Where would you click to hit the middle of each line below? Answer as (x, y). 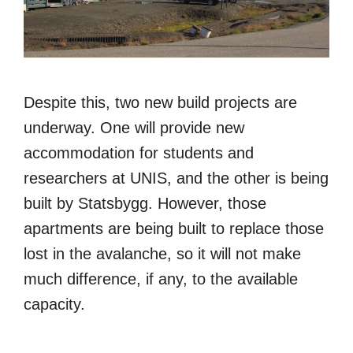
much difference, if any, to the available (161, 279)
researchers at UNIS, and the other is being (176, 178)
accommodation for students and (139, 153)
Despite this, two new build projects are (160, 103)
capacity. (54, 305)
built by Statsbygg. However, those (145, 204)
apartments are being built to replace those (174, 229)
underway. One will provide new (134, 128)
